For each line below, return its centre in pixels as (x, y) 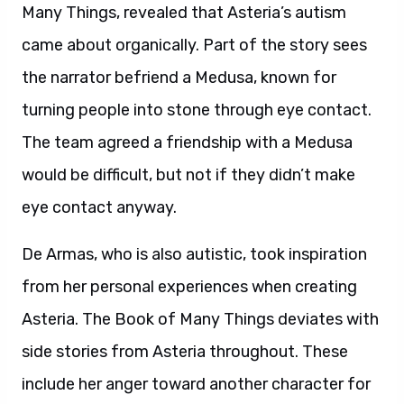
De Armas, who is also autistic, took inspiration (194, 254)
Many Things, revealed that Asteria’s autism (184, 13)
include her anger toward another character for (196, 384)
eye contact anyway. (99, 207)
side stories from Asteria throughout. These (185, 352)
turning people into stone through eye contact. (197, 110)
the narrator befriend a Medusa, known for (179, 78)
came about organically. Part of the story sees (194, 45)
